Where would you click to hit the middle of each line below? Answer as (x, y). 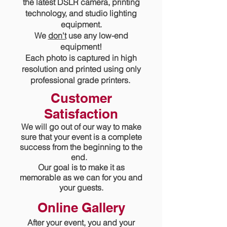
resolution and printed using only (81, 69)
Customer (81, 98)
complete (124, 137)
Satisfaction (81, 114)
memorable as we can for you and (81, 177)
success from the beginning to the (81, 147)
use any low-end (97, 35)
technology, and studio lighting (81, 13)
